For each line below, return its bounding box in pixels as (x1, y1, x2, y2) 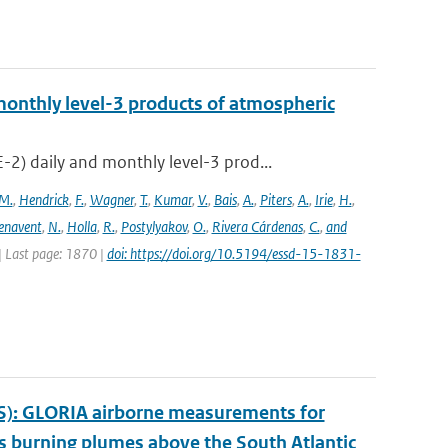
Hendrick (18, 190, 69, 209)
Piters (259, 190, 292, 209)
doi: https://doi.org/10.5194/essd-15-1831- (106, 244, 361, 263)
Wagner (89, 190, 134, 209)
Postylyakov (120, 217, 187, 236)
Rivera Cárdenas (211, 217, 303, 236)
